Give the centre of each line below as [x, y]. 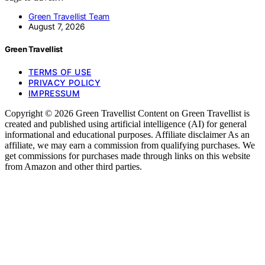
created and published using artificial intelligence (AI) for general [126, 124]
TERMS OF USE [60, 72]
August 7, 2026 [57, 27]
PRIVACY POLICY [64, 83]
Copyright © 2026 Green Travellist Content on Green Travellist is [127, 114]
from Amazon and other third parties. [73, 167]
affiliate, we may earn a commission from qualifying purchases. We [130, 146]
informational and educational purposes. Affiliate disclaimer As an [127, 135]
